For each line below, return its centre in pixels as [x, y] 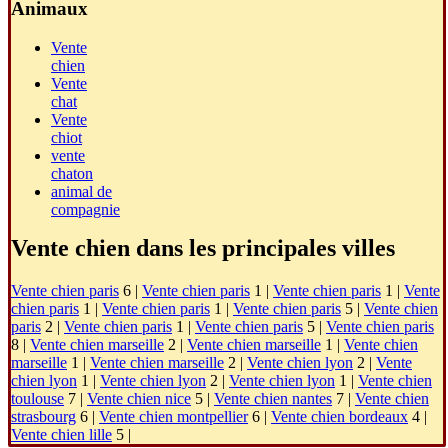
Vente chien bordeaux [339, 416]
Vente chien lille [61, 434]
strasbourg [43, 416]
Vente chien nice [139, 398]
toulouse [37, 398]
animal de [81, 191]
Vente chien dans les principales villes [203, 247]
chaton [72, 173]
